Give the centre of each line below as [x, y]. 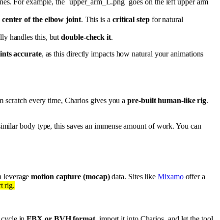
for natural [166, 19]
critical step [131, 19]
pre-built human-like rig [167, 101]
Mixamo [171, 177]
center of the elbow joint [41, 19]
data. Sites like [134, 177]
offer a [194, 177]
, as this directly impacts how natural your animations [123, 54]
